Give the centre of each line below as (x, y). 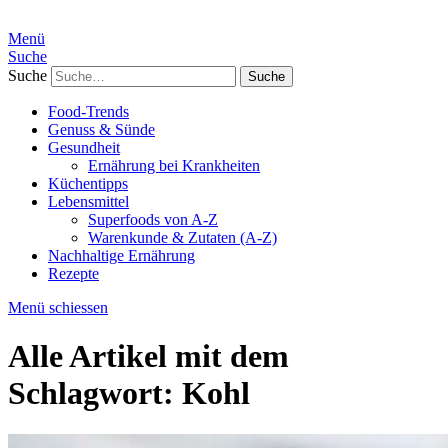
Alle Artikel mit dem (148, 356)
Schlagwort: (95, 393)
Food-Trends (88, 111)
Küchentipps (88, 183)
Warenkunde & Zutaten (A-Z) (182, 237)
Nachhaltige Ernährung (121, 255)
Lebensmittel (88, 201)
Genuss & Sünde (101, 129)
